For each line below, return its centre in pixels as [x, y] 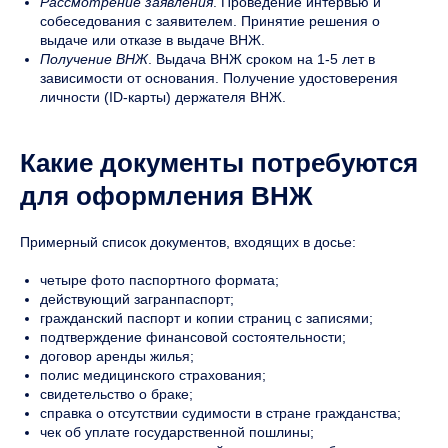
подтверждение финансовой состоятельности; [193, 336]
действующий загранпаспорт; [137, 298]
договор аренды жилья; [117, 355]
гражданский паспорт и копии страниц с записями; [206, 317]
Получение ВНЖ [94, 58]
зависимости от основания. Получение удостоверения [219, 77]
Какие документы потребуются [219, 162]
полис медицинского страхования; [153, 374]
